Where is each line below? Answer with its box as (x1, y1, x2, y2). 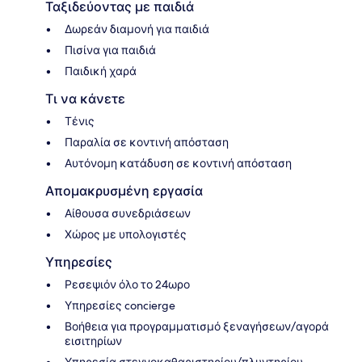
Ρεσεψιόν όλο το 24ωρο (65, 277, 190, 293)
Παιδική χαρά (65, 64, 137, 79)
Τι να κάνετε (45, 91, 125, 107)
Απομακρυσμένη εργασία (45, 183, 203, 200)
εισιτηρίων (65, 334, 122, 349)
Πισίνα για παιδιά (65, 43, 156, 58)
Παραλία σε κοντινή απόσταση (65, 135, 229, 150)
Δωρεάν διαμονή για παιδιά (65, 22, 209, 37)
